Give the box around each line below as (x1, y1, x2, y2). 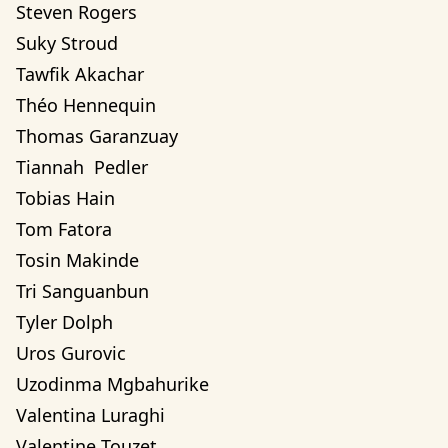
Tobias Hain (16, 186, 115, 210)
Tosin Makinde (16, 248, 139, 272)
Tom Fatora (16, 217, 112, 241)
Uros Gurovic (16, 341, 126, 365)
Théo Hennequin (16, 93, 156, 117)
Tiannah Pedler (16, 155, 148, 179)
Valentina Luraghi (16, 403, 165, 427)
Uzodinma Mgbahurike (16, 372, 214, 396)
